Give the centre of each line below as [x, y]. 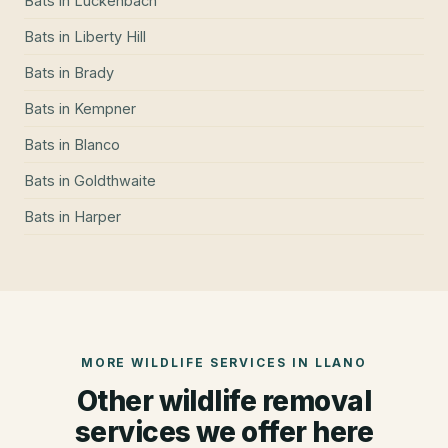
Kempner [105, 109]
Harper [97, 217]
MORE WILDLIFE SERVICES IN [197, 363]
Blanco [97, 145]
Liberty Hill [110, 37]
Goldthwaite [115, 181]
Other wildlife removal [224, 401]
